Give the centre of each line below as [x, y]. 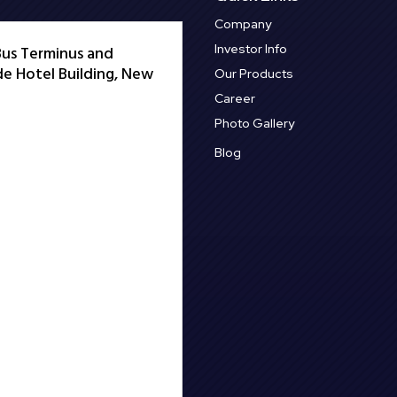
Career [235, 98]
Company [243, 23]
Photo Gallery [255, 123]
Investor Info [251, 48]
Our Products [254, 73]
